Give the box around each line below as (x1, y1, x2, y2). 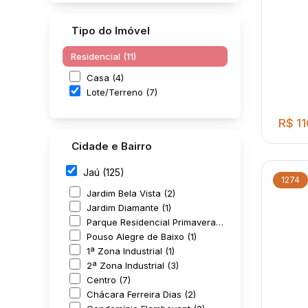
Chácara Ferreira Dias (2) (87, 288, 196, 300)
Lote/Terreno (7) (87, 86, 157, 98)
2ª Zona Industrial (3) (87, 259, 179, 271)
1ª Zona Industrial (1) (87, 245, 175, 256)
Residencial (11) (71, 51, 136, 62)
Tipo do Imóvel (71, 23, 150, 37)
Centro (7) (87, 274, 131, 285)
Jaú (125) (83, 166, 124, 178)
